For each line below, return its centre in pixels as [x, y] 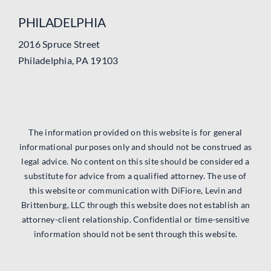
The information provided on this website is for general [135, 132]
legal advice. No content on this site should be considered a [135, 162]
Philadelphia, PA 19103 [68, 60]
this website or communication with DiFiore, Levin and [135, 191]
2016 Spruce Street [59, 44]
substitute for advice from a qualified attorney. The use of [135, 176]
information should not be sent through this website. [135, 234]
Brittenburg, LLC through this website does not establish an [135, 205]
